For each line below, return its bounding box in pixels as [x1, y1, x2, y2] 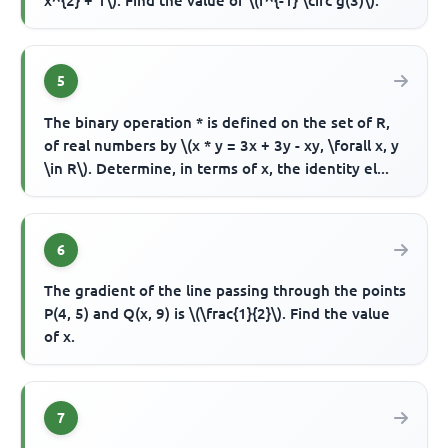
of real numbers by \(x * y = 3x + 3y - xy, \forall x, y [44, 137, 400, 155]
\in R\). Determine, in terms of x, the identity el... [44, 160, 390, 178]
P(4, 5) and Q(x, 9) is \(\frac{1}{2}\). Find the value [44, 305, 391, 323]
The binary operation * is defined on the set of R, [44, 114, 391, 132]
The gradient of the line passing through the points [44, 282, 407, 300]
